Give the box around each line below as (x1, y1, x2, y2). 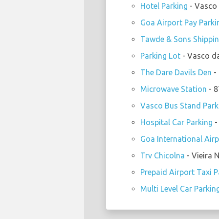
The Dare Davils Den (140, 67, 212, 77)
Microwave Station (140, 84, 207, 93)
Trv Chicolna (140, 151, 185, 160)
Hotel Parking (140, 1, 188, 10)
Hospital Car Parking (140, 117, 213, 127)
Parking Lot (140, 51, 180, 60)
